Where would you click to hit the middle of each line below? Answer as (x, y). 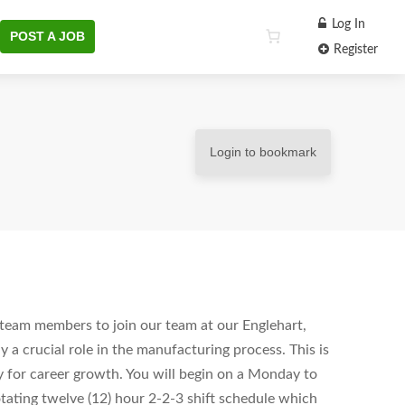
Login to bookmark (263, 152)
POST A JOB (47, 36)
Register (354, 50)
